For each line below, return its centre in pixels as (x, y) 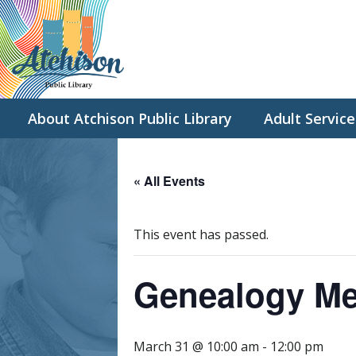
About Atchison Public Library (130, 118)
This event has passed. (201, 234)
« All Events (169, 181)
